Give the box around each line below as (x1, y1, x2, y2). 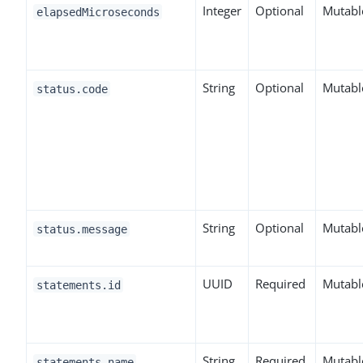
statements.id (36, 278, 121, 292)
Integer (203, 2, 241, 19)
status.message (36, 222, 127, 236)
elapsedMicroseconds (36, 5, 160, 19)
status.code (36, 82, 108, 96)
